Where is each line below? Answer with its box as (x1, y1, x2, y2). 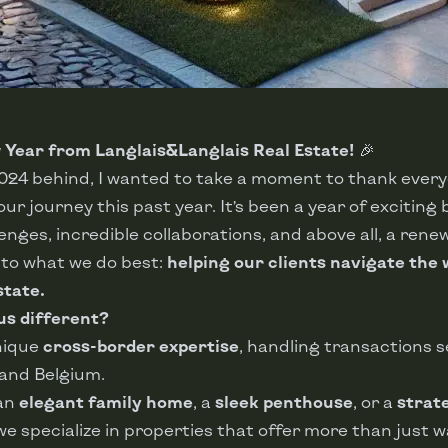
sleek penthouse (215, 392, 353, 412)
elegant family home (19, 392, 193, 412)
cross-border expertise (43, 336, 239, 356)
